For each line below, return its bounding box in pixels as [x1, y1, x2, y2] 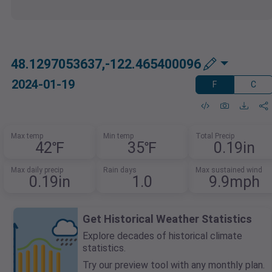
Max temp [11, 132, 44, 141]
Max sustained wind [195, 166, 262, 175]
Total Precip [195, 132, 234, 141]
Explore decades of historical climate [83, 230, 242, 242]
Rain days [103, 166, 137, 175]
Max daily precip [11, 166, 64, 175]
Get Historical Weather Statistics [83, 212, 252, 226]
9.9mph [208, 173, 260, 191]
